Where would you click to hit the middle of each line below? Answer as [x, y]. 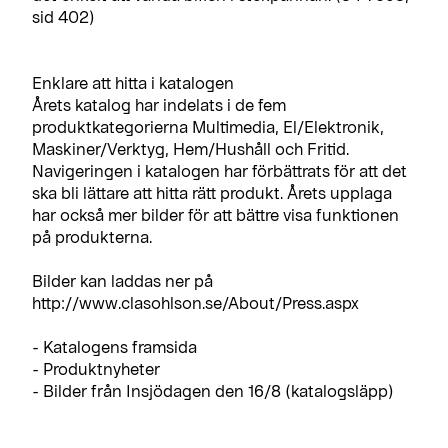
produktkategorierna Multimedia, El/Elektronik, [208, 126]
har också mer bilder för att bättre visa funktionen [215, 214]
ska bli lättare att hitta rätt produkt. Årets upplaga [212, 192]
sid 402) [63, 16]
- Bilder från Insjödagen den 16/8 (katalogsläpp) [213, 390]
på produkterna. [92, 236]
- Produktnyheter [96, 368]
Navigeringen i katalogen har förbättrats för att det [219, 170]
